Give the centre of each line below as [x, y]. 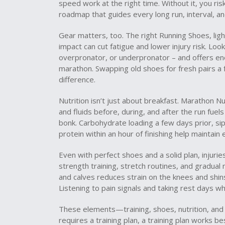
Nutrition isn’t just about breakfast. [120, 100]
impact [70, 46]
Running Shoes [184, 35]
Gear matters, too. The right [109, 35]
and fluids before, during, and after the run [132, 111]
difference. [77, 79]
